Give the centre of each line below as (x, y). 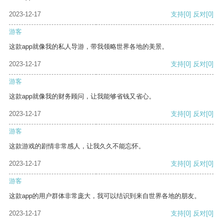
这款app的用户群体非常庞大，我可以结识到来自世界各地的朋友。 (105, 196)
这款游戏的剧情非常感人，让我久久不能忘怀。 (77, 146)
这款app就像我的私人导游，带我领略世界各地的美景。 (89, 47)
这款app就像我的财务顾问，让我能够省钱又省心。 (82, 97)
